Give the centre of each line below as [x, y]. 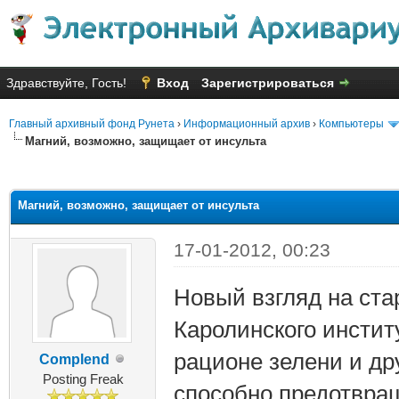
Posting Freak [83, 379]
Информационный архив [247, 124]
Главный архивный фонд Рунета [92, 124]
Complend [74, 359]
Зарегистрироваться [268, 83]
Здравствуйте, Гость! [68, 83]
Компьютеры [351, 124]
